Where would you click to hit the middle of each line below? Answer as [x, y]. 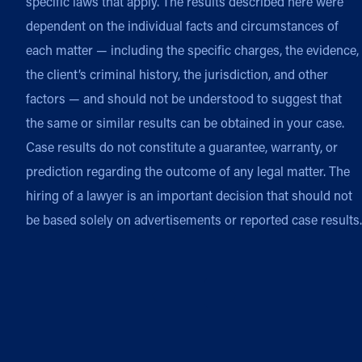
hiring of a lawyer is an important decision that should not [189, 196]
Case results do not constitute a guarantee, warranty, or [182, 147]
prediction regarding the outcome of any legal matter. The [188, 171]
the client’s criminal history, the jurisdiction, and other [177, 74]
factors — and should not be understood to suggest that [184, 99]
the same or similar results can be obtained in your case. [185, 123]
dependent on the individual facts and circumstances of [182, 26]
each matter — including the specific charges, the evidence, [192, 50]
